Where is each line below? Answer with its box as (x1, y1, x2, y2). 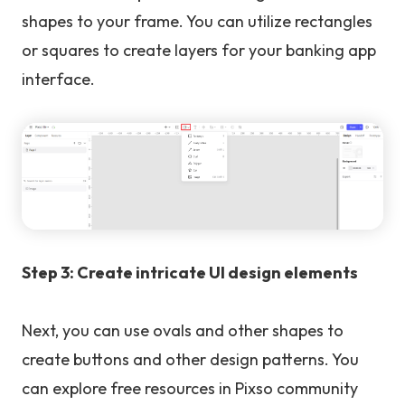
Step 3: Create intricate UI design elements (22, 262, 358, 284)
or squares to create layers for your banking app (22, 40, 376, 61)
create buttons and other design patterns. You (22, 349, 359, 371)
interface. (22, 69, 95, 90)
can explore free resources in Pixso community (22, 378, 358, 400)
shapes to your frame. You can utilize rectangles (22, 11, 372, 33)
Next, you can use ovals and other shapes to (22, 320, 344, 342)
